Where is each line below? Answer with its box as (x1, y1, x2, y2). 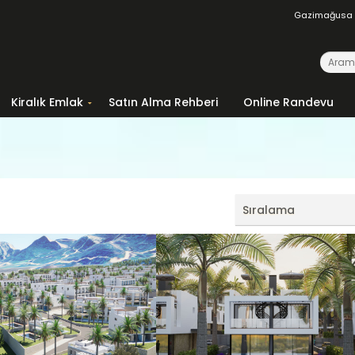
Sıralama (242, 202, 295, 218)
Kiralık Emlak (11, 94, 83, 110)
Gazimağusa (294, 9, 353, 21)
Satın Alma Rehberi (109, 94, 218, 110)
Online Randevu (243, 94, 334, 110)
